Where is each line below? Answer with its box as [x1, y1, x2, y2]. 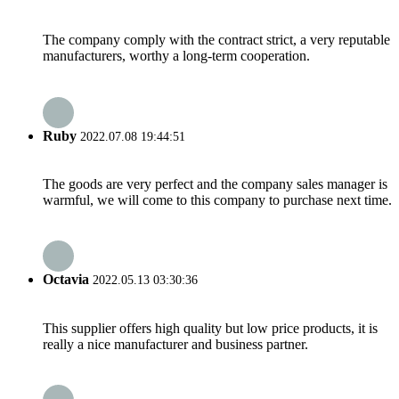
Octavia [43, 272, 89, 288]
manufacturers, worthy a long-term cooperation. [43, 48, 310, 64]
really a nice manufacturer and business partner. [43, 336, 308, 352]
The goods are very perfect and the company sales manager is [43, 175, 387, 191]
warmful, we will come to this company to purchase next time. [43, 191, 392, 208]
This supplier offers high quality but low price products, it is [43, 320, 378, 336]
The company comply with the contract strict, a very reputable [43, 32, 390, 48]
